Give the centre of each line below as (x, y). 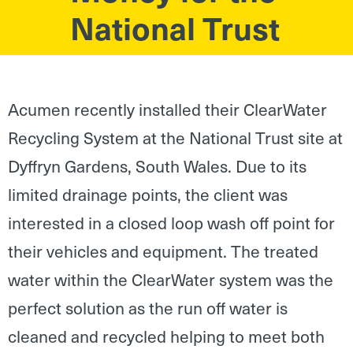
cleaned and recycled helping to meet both (166, 336)
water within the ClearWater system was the (171, 280)
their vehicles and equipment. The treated (163, 251)
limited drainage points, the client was (148, 195)
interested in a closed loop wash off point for (171, 223)
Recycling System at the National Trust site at (175, 138)
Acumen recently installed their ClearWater (167, 110)
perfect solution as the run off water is (148, 308)
